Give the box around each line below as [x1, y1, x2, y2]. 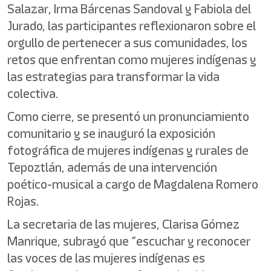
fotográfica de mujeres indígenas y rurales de [7, 142, 249, 159]
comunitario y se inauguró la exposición [7, 125, 215, 142]
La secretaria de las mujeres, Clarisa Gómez [7, 215, 240, 233]
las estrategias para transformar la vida [7, 68, 220, 85]
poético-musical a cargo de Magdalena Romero [7, 175, 258, 193]
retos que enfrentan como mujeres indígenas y [7, 51, 256, 68]
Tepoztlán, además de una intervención [7, 158, 217, 176]
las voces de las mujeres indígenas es [7, 249, 205, 267]
